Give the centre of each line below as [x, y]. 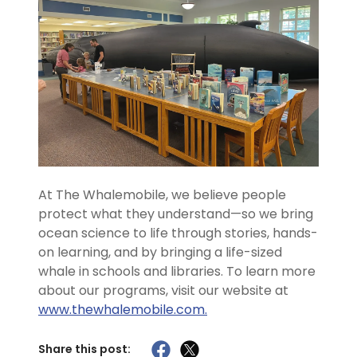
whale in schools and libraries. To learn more [177, 271]
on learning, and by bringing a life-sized [160, 252]
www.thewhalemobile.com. [123, 309]
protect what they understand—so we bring [176, 214]
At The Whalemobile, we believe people [162, 194]
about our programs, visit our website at [163, 290]
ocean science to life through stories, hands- [178, 233]
